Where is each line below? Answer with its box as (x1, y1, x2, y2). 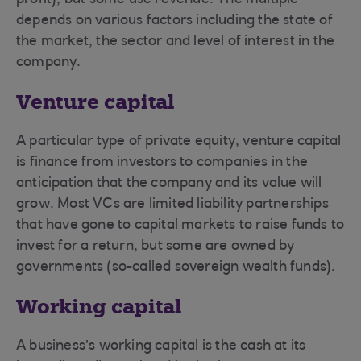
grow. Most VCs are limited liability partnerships (16, 197, 329, 212)
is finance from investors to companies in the (16, 156, 309, 170)
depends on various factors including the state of (16, 14, 333, 28)
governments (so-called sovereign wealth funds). (16, 260, 342, 275)
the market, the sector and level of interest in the (16, 35, 335, 49)
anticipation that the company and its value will (16, 176, 322, 191)
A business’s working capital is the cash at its (16, 339, 306, 354)
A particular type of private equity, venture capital (16, 135, 342, 149)
